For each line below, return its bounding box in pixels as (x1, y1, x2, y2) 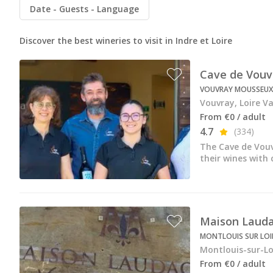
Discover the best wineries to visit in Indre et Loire (19, 35, 232, 47)
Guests (57, 3, 91, 15)
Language (94, 3, 139, 15)
